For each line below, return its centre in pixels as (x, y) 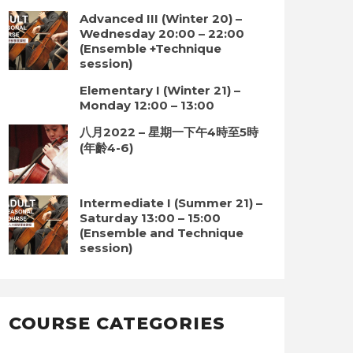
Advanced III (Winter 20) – (161, 19)
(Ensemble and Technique (162, 233)
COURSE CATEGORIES (117, 323)
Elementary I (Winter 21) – (160, 90)
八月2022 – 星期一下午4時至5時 (169, 132)
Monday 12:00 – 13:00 (147, 105)
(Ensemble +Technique (150, 48)
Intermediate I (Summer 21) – (171, 203)
